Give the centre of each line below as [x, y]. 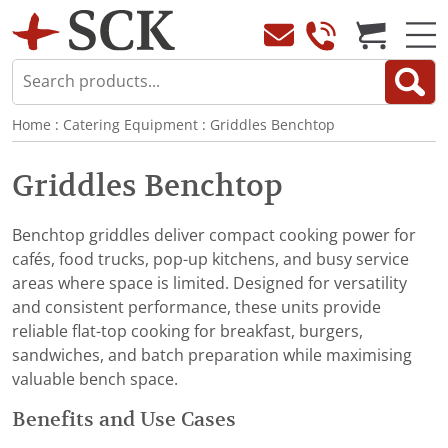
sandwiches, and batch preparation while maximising [212, 356]
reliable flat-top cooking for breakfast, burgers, [187, 332]
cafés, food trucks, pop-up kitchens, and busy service [210, 260]
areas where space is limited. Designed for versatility [209, 284]
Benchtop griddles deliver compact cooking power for [214, 236]
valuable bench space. [95, 380]
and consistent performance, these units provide [196, 308]
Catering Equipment [130, 125]
